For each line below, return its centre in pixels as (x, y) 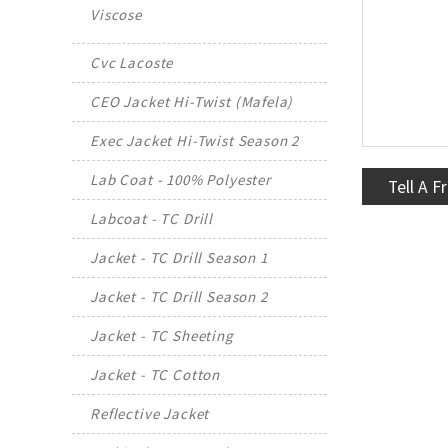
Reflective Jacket (150, 413)
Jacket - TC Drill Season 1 (179, 257)
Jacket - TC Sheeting (162, 335)
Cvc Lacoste (132, 62)
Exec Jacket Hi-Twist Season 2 (195, 140)
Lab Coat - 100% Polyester (180, 179)
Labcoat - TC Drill (151, 218)
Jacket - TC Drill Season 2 (179, 296)
